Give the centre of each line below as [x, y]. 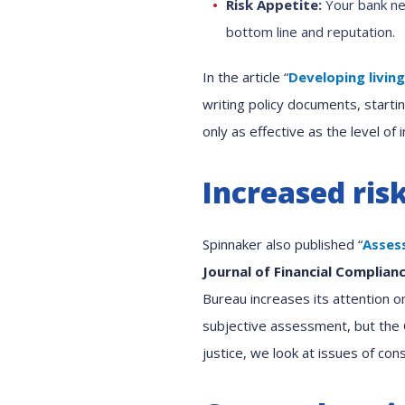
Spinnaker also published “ [283, 244]
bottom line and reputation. [311, 32]
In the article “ [245, 77]
